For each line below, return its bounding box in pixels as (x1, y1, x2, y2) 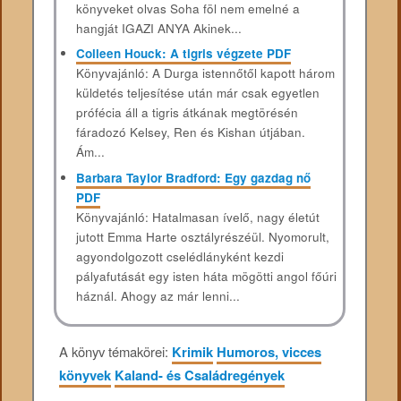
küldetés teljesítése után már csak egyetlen (75, 84, 320, 102)
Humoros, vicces (217, 342, 322, 363)
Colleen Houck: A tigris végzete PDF (75, 45, 291, 63)
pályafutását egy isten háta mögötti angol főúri (75, 268, 337, 286)
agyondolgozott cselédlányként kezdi (75, 248, 284, 266)
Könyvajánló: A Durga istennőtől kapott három (75, 64, 335, 82)
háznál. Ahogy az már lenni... (75, 287, 240, 305)
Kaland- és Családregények (115, 365, 286, 386)
